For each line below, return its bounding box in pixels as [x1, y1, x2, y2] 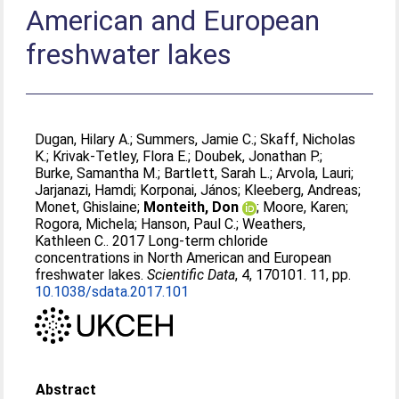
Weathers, [242, 216, 306, 232]
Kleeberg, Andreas [244, 182, 359, 199]
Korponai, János [140, 182, 239, 199]
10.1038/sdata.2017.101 [35, 283, 190, 300]
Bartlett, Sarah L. [164, 165, 271, 182]
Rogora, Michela [35, 216, 135, 232]
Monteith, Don [143, 199, 240, 216]
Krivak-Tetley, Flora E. [53, 148, 189, 165]
